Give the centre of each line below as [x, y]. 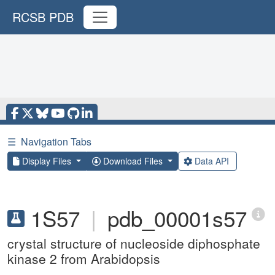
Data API [211, 161]
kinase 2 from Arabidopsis [84, 258]
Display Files [47, 161]
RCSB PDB [43, 17]
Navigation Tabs [56, 141]
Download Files [133, 161]
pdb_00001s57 [177, 218]
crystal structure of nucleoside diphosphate [134, 243]
